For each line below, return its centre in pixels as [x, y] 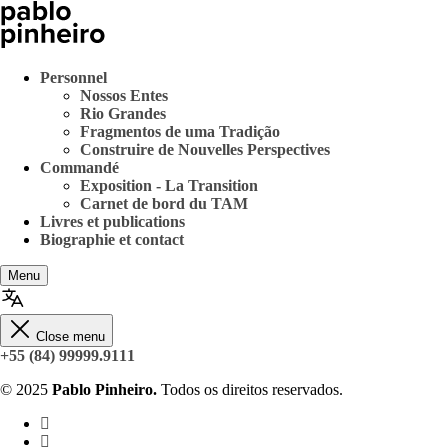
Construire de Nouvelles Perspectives [205, 149]
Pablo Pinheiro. [104, 389]
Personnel [73, 77]
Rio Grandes [123, 113]
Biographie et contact [112, 239]
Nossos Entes [124, 95]
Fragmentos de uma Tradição [180, 131]
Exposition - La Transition [169, 185]
